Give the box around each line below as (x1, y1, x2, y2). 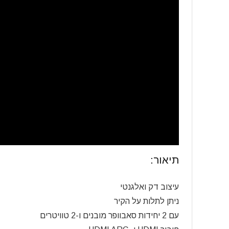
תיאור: (150, 154, 179, 166)
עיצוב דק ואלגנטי (120, 182, 179, 191)
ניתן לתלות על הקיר (114, 196, 179, 205)
